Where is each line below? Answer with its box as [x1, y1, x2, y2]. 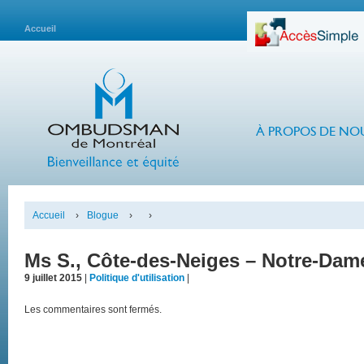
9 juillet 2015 [24, 272, 82, 284]
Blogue [87, 210, 119, 221]
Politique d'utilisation [89, 272, 184, 284]
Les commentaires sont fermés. [24, 304, 162, 315]
